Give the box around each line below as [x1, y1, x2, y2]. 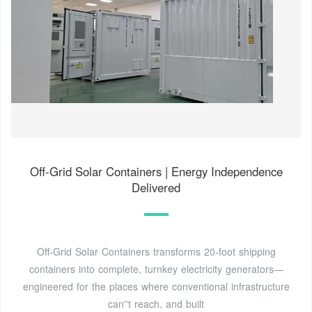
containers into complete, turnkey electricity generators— [29, 261, 283, 276]
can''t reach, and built [108, 296, 204, 311]
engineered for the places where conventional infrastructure [22, 279, 290, 293]
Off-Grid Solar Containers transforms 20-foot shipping [36, 244, 276, 258]
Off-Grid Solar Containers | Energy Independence [29, 162, 283, 180]
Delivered [132, 178, 180, 196]
